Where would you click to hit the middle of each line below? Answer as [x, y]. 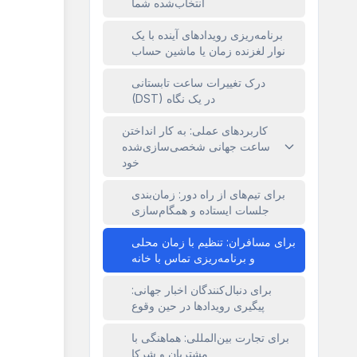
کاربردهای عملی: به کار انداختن [195, 130]
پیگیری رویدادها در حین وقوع [198, 306]
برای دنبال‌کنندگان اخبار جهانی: [202, 290]
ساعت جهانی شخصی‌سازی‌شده [196, 146]
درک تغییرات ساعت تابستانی [198, 82]
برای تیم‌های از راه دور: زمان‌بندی [208, 194]
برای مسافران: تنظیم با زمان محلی [214, 242]
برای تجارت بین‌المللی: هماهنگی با [210, 337]
